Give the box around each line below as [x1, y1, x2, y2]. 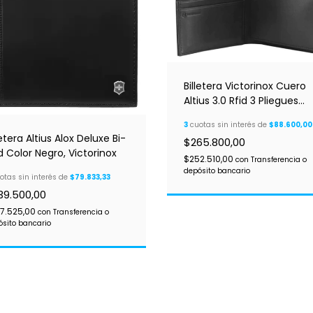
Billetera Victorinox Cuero [184, 78, 306, 93]
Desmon [184, 108, 225, 122]
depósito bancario [184, 165, 250, 176]
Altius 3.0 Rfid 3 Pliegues [184, 93, 298, 108]
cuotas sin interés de [188, 119, 269, 130]
